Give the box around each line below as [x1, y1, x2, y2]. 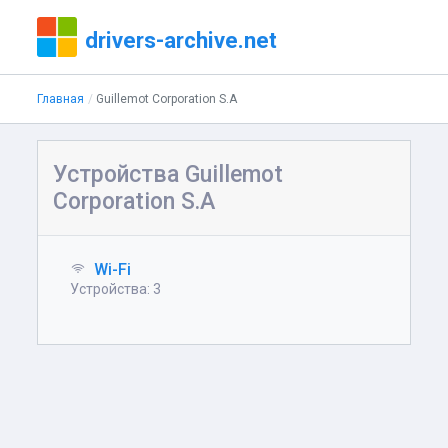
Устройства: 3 [70, 281, 162, 297]
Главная [37, 92, 85, 106]
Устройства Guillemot [53, 161, 284, 188]
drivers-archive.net [85, 27, 278, 53]
